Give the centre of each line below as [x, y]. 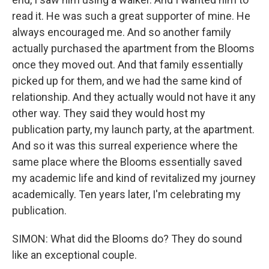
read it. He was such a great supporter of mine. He [131, 16]
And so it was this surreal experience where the [125, 146]
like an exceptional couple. [74, 255]
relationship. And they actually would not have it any [134, 97]
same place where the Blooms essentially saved [127, 162]
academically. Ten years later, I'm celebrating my [126, 194]
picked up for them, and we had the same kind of [127, 81]
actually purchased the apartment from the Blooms [133, 48]
